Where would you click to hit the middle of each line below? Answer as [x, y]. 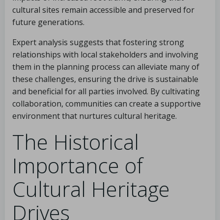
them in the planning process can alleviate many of [106, 67]
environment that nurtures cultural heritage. [95, 116]
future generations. [48, 22]
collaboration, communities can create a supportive [107, 104]
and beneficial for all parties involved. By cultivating [106, 91]
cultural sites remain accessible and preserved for [103, 10]
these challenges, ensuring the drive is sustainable [105, 79]
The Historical [76, 142]
